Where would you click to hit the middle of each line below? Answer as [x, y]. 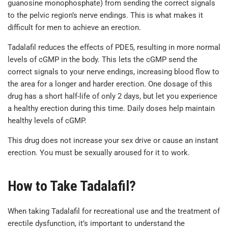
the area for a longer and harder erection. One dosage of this [110, 84]
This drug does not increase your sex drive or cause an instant [113, 141]
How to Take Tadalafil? [72, 186]
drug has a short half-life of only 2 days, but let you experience [112, 96]
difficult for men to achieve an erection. [74, 28]
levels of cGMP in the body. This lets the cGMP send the [103, 60]
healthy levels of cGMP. [47, 121]
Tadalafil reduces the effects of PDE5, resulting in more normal [114, 48]
